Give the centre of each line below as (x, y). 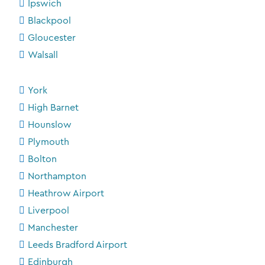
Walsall (43, 55)
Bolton (42, 159)
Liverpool (49, 210)
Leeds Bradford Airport (77, 245)
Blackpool (49, 20)
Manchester (53, 227)
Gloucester (52, 38)
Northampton (57, 176)
